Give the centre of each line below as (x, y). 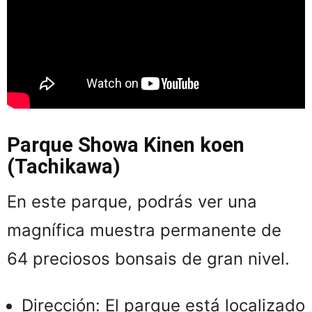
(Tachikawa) (64, 166)
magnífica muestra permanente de (144, 230)
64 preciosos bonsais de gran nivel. (148, 258)
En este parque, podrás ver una (132, 201)
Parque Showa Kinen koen (126, 145)
